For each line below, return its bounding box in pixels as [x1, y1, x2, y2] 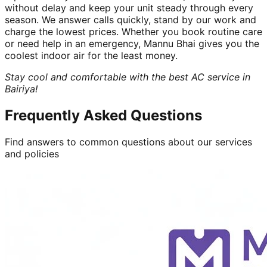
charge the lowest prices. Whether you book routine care [5, 25, 262, 38]
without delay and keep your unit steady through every [5, 1, 253, 14]
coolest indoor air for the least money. [5, 49, 178, 61]
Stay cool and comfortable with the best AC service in [5, 70, 250, 83]
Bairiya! [5, 82, 38, 95]
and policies [5, 147, 59, 160]
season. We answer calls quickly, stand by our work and [5, 13, 256, 26]
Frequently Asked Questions [5, 106, 202, 124]
